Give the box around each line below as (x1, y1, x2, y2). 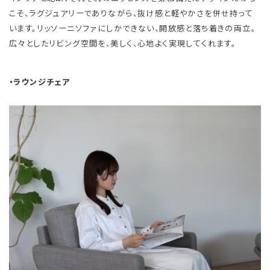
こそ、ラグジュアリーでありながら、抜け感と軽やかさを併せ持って (9, 7, 254, 19)
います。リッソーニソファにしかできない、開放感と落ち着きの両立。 (9, 22, 256, 34)
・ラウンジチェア (9, 76, 71, 88)
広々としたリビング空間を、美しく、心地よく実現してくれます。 (9, 37, 236, 49)
